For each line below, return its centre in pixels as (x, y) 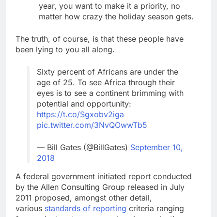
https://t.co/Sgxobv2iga (80, 114)
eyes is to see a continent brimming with (110, 93)
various (30, 208)
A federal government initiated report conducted (104, 176)
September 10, (157, 147)
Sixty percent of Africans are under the (108, 71)
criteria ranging (155, 208)
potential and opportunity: (84, 103)
